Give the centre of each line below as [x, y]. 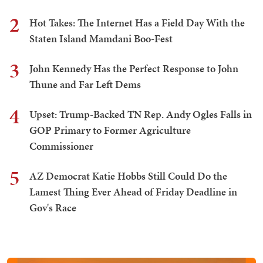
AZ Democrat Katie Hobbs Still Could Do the [128, 176]
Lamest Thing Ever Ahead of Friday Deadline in [133, 192]
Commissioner [61, 146]
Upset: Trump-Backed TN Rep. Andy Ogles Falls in [141, 114]
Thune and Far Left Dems [85, 85]
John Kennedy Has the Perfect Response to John [134, 69]
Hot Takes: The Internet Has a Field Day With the [137, 23]
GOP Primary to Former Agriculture [110, 130]
